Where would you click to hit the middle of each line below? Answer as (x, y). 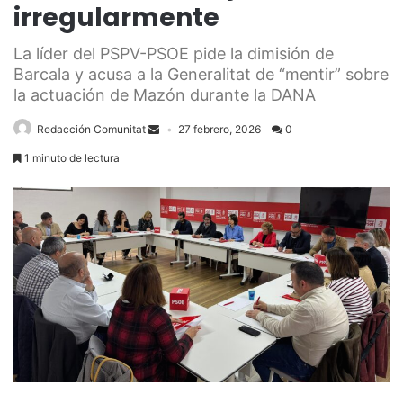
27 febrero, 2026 (219, 129)
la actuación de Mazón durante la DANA (165, 95)
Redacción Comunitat (91, 129)
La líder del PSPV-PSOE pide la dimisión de (174, 54)
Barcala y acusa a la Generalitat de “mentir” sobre (201, 74)
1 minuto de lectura (71, 158)
